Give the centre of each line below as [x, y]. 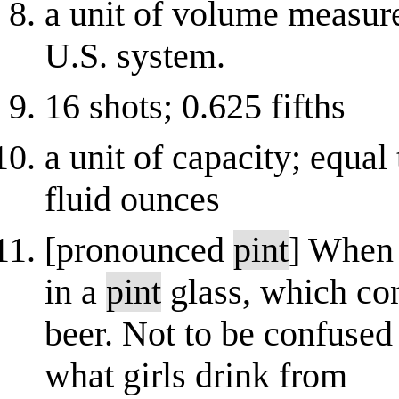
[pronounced [139, 250]
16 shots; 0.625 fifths [195, 106]
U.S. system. [135, 56]
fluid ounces [132, 199]
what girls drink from [196, 375]
